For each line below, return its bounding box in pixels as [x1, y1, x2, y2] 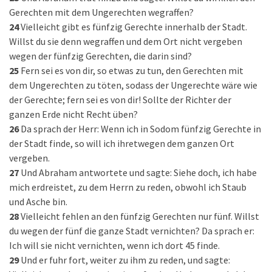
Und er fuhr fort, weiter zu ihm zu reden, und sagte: [21, 254, 230, 266]
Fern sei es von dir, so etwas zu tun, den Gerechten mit [21, 64, 243, 76]
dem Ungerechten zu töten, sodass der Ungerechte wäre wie [9, 79, 257, 91]
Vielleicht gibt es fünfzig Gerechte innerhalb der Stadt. [21, 21, 247, 33]
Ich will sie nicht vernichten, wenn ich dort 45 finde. [9, 239, 220, 251]
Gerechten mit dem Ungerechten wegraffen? [9, 6, 194, 18]
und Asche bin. [9, 195, 67, 208]
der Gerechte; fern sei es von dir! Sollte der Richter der [9, 93, 231, 106]
